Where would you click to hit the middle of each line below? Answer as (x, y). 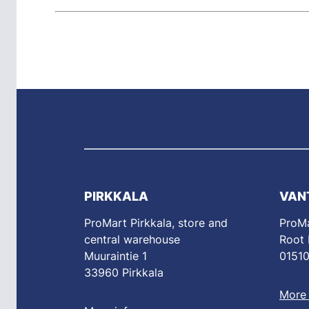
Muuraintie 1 (116, 256)
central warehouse (132, 239)
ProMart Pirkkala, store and (156, 223)
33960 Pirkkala (124, 272)
